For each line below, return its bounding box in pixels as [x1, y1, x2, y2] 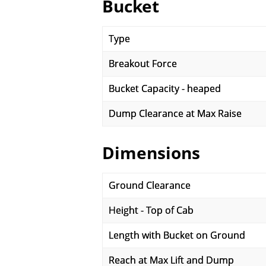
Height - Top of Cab [109, 204, 194, 217]
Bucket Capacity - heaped [109, 82, 221, 95]
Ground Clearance [109, 179, 191, 192]
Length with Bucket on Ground [109, 229, 245, 242]
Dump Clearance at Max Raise [109, 107, 242, 120]
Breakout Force [109, 57, 177, 70]
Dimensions [102, 141, 200, 164]
